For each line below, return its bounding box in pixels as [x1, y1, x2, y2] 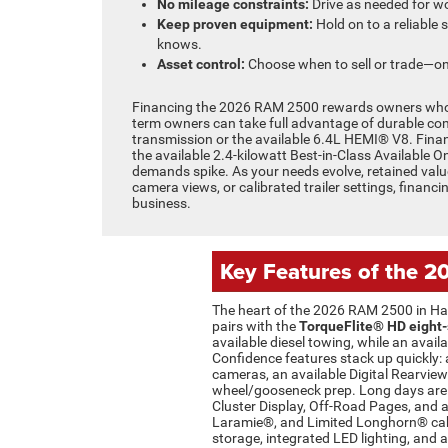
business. [132, 194, 191, 211]
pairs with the [212, 317, 299, 334]
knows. [157, 35, 202, 52]
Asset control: [157, 55, 245, 72]
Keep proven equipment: [157, 15, 313, 32]
